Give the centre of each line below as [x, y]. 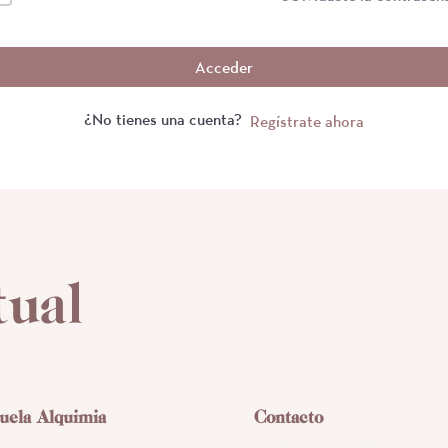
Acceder [224, 67]
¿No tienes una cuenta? [166, 119]
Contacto [288, 416]
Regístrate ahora [306, 121]
